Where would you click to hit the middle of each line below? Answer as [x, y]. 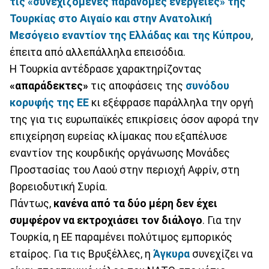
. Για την [222, 220]
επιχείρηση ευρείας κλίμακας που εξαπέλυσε [118, 136]
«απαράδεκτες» [49, 86]
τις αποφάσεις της [137, 86]
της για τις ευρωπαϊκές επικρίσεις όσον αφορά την [134, 119]
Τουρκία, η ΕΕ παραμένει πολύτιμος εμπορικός [121, 237]
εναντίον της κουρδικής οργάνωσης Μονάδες [120, 153]
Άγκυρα [171, 254]
